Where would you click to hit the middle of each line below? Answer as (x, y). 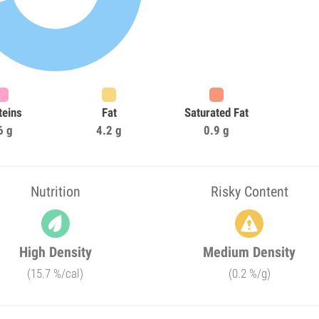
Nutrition (55, 192)
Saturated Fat (216, 113)
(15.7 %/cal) (56, 273)
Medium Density (250, 252)
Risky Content (249, 192)
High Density (55, 252)
